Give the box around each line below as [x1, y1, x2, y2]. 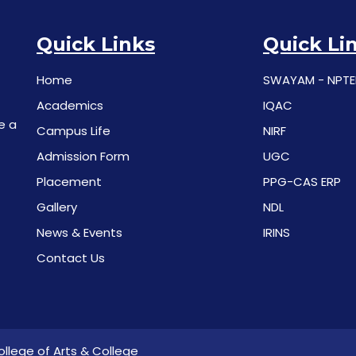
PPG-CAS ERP [263, 173, 341, 191]
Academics [37, 97, 103, 114]
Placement [37, 173, 102, 191]
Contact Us [37, 250, 105, 267]
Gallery [37, 199, 77, 216]
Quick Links [37, 33, 155, 56]
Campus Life [37, 122, 110, 140]
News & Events [37, 224, 122, 242]
